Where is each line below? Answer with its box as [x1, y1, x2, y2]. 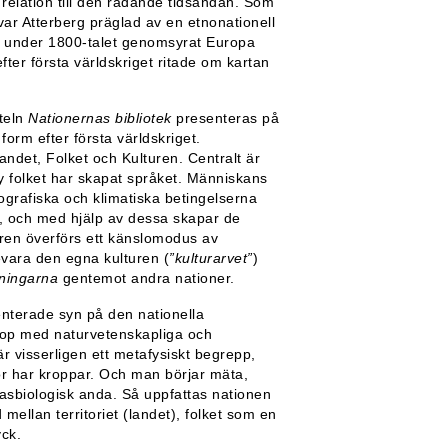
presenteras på [171, 109, 279, 126]
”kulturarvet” [169, 249, 253, 266]
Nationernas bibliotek [28, 109, 172, 126]
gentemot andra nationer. [58, 269, 235, 286]
